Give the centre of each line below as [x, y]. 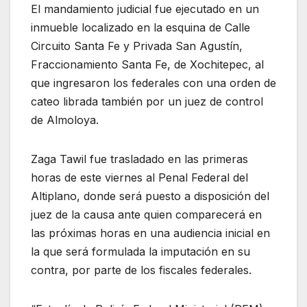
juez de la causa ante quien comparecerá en [146, 215]
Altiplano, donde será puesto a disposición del [150, 196]
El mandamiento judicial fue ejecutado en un [145, 9]
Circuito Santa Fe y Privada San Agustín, [137, 46]
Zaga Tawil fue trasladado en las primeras [139, 159]
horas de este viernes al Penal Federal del [139, 178]
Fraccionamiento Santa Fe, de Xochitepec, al [147, 65]
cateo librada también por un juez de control [147, 102]
